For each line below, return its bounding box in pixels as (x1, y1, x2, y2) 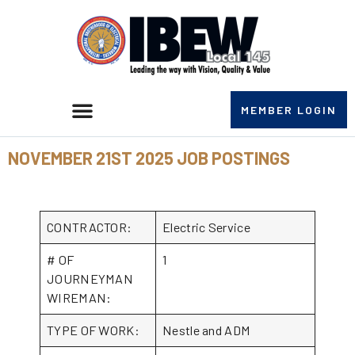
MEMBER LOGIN (240, 103, 337, 116)
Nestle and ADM (162, 323, 251, 338)
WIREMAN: (47, 290, 138, 305)
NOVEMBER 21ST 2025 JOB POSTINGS (8, 147, 290, 168)
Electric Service (162, 219, 250, 235)
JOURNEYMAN (47, 271, 134, 286)
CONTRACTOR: (47, 219, 132, 235)
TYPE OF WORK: (47, 323, 139, 338)
